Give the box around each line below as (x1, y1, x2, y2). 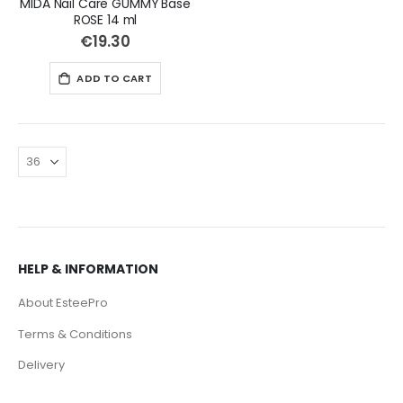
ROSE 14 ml (73, 11, 138, 30)
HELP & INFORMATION (18, 260, 158, 279)
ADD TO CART (76, 70, 152, 85)
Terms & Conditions (18, 325, 132, 343)
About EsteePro (18, 294, 108, 312)
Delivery (18, 355, 65, 373)
